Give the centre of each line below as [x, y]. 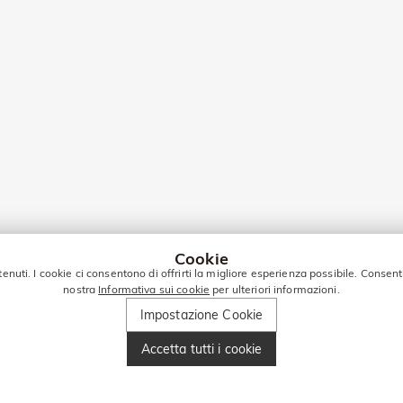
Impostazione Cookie [201, 315]
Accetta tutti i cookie [201, 349]
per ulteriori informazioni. [275, 289]
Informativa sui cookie [154, 289]
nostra [81, 289]
